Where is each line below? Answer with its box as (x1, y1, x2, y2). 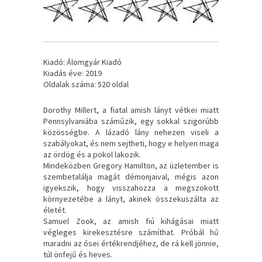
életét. (43, 204, 67, 215)
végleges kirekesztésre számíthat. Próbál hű (43, 226, 219, 237)
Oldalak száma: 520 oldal (43, 78, 129, 89)
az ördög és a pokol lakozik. (43, 149, 141, 160)
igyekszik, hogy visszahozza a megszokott (43, 182, 219, 193)
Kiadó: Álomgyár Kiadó (43, 56, 122, 67)
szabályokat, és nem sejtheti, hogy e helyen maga (43, 137, 219, 149)
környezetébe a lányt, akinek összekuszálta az (43, 193, 219, 204)
